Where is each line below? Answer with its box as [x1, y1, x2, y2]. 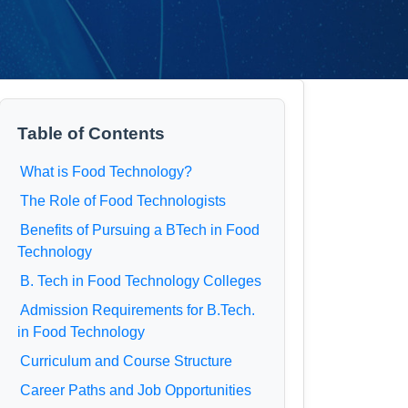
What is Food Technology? [20, 164, 193, 179]
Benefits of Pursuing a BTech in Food [20, 222, 260, 238]
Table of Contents [17, 124, 166, 143]
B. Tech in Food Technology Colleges [20, 273, 262, 289]
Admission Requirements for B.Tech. [20, 302, 256, 318]
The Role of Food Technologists [20, 193, 227, 209]
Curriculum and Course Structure [20, 353, 233, 369]
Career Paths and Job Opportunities [20, 382, 252, 398]
